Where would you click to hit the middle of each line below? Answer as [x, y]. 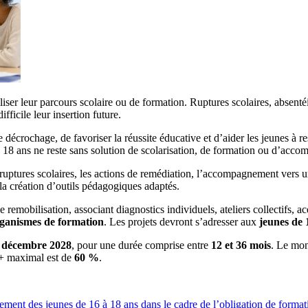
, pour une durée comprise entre [141, 245]
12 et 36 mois [241, 245]
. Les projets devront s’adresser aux [181, 222]
